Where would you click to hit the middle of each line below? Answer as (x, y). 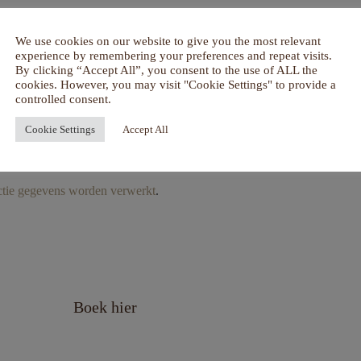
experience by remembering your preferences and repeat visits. (174, 56)
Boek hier (105, 307)
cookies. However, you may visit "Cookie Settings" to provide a (176, 85)
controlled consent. (63, 99)
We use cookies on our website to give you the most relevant (168, 41)
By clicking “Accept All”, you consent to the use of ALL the (166, 70)
